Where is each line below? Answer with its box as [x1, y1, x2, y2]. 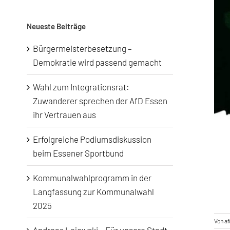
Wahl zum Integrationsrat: [33, 82, 129, 92]
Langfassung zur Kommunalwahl [33, 186, 154, 197]
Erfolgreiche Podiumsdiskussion [33, 134, 151, 145]
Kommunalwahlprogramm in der [33, 172, 151, 183]
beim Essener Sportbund [33, 148, 124, 159]
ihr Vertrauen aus [33, 109, 96, 120]
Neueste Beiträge [27, 22, 86, 31]
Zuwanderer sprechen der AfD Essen [33, 95, 167, 106]
